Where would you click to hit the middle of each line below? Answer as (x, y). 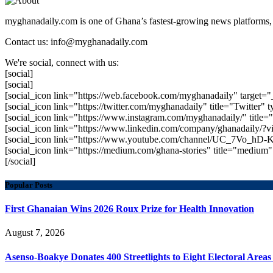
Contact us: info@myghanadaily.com (76, 41)
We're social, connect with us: (62, 62)
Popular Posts (29, 185)
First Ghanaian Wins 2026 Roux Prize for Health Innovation (129, 208)
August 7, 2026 (35, 233)
